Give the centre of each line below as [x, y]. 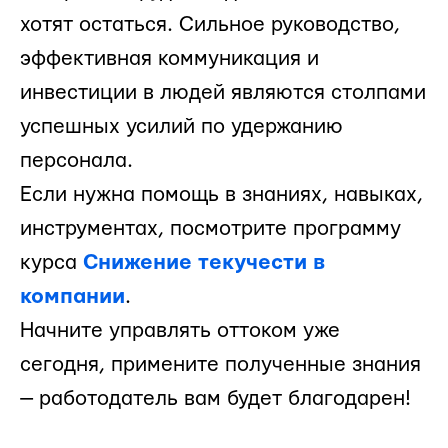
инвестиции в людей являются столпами [223, 92]
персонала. [76, 160]
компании [72, 296]
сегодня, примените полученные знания [220, 364]
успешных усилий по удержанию [181, 126]
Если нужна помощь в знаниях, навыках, [221, 194]
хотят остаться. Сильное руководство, [210, 24]
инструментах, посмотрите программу [210, 228]
